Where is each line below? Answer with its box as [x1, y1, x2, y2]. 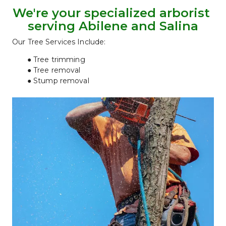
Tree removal [33, 65, 81, 75]
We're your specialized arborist [13, 5, 210, 20]
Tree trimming [33, 54, 85, 64]
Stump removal [33, 76, 89, 85]
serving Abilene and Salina [28, 18, 198, 33]
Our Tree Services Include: [12, 37, 106, 46]
